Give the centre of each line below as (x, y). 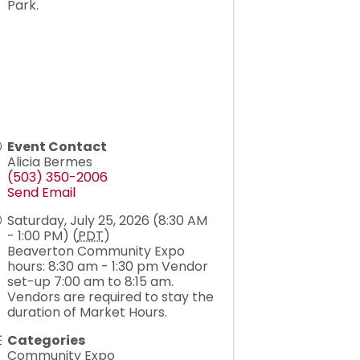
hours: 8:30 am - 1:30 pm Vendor (107, 267)
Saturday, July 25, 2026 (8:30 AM (107, 221)
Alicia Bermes (49, 162)
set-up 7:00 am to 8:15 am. (90, 282)
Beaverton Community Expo (96, 252)
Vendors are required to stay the (110, 297)
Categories (46, 341)
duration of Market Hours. (87, 313)
